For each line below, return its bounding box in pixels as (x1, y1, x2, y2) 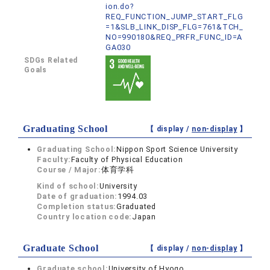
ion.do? (105, 2, 134, 11)
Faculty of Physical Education (71, 155, 183, 164)
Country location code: (37, 212, 133, 221)
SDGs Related (24, 56, 78, 64)
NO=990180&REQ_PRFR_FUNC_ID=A (105, 33, 243, 42)
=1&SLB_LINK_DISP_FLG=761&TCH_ (105, 22, 243, 31)
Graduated (116, 202, 156, 211)
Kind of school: (37, 181, 99, 190)
